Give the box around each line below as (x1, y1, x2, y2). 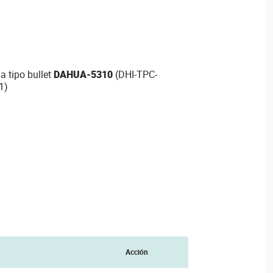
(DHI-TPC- (112, 68, 157, 82)
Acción (125, 247, 148, 257)
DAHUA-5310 (53, 68, 113, 82)
